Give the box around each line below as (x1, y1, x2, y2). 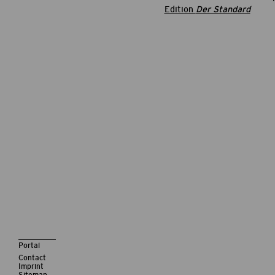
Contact (18, 254, 46, 262)
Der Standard (195, 4, 250, 15)
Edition (164, 4, 196, 15)
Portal (18, 241, 40, 250)
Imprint (18, 262, 44, 271)
